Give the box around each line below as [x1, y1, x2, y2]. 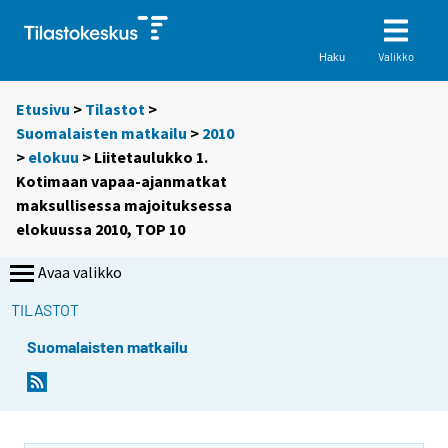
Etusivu [16, 99, 70, 120]
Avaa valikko [38, 262, 122, 283]
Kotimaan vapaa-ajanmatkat [16, 171, 227, 192]
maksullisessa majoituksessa [16, 195, 232, 216]
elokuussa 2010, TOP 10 [16, 219, 185, 240]
